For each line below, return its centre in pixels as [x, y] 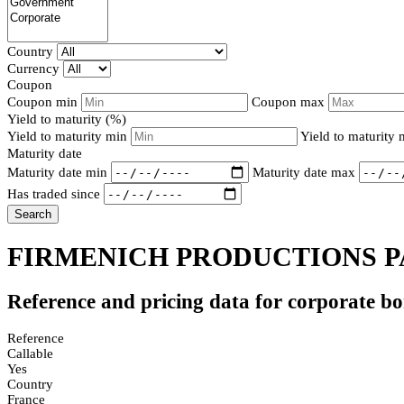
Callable [30, 353]
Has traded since [54, 193]
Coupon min [42, 102]
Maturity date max [304, 172]
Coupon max [288, 102]
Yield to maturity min [69, 137]
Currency [33, 69]
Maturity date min [57, 172]
